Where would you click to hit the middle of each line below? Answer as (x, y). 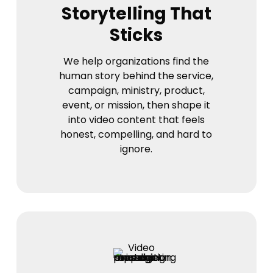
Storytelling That (136, 13)
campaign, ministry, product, (136, 90)
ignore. (136, 149)
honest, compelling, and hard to (136, 134)
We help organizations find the (136, 61)
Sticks (136, 35)
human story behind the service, (136, 76)
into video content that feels (136, 119)
